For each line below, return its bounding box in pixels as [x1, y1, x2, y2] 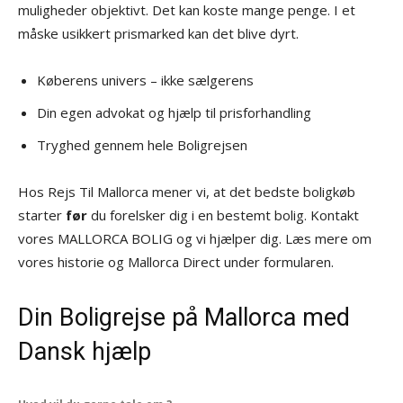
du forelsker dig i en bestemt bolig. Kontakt [87, 205, 359, 224]
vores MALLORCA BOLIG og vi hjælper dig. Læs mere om [18, 228, 372, 247]
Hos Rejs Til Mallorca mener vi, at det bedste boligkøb [18, 182, 355, 201]
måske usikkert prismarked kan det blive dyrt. [18, 23, 299, 42]
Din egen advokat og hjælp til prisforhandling [37, 103, 311, 121]
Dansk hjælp [18, 336, 151, 366]
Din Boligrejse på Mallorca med [18, 302, 350, 332]
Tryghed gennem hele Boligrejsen [37, 135, 247, 154]
